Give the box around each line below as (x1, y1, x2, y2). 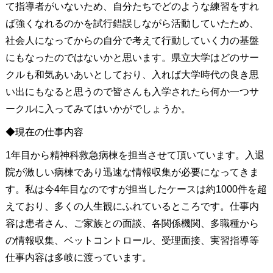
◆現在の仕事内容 (5, 127, 83, 138)
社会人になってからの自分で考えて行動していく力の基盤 (5, 35, 259, 46)
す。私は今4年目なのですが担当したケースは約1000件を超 (5, 184, 267, 195)
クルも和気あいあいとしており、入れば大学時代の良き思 (5, 69, 259, 80)
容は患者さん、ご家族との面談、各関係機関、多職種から (5, 218, 259, 229)
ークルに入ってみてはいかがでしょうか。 (5, 104, 191, 115)
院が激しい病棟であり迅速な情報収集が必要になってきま (5, 167, 259, 178)
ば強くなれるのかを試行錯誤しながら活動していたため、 (5, 18, 259, 29)
